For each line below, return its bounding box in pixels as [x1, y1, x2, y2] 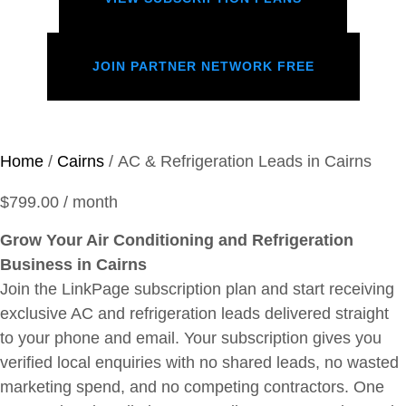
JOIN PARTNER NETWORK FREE [92, 59, 314, 74]
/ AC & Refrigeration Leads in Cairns [104, 152, 372, 171]
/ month [63, 193, 118, 212]
